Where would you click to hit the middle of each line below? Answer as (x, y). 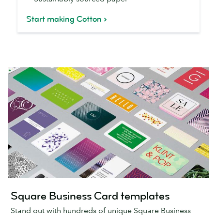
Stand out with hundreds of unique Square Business (101, 210)
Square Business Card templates (90, 196)
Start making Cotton (64, 19)
